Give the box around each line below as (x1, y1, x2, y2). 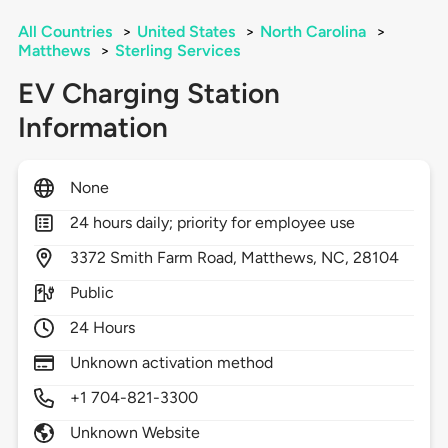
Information (17, 110, 168, 145)
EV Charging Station (17, 76, 280, 111)
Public (69, 283, 114, 303)
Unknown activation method (69, 353, 274, 373)
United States (136, 22, 235, 42)
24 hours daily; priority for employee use (69, 213, 356, 233)
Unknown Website (69, 423, 201, 443)
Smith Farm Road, (109, 248, 242, 268)
